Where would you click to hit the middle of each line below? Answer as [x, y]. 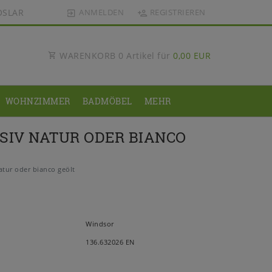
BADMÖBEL [107, 101]
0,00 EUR [192, 56]
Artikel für [148, 56]
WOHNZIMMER [38, 101]
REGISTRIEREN [178, 12]
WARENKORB [87, 56]
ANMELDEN [102, 12]
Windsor [100, 224]
